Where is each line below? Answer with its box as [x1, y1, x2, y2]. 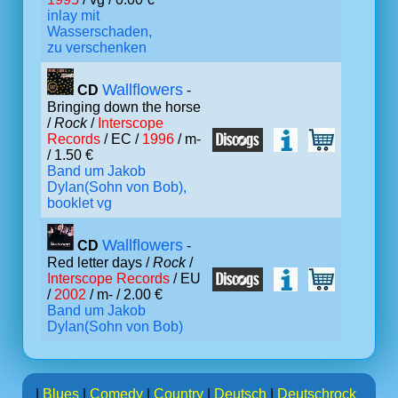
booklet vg [47, 195, 112, 211]
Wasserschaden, [47, 24, 152, 39]
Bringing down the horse [47, 99, 201, 115]
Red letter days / [47, 255, 153, 270]
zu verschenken [47, 40, 147, 55]
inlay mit [47, 8, 99, 23]
